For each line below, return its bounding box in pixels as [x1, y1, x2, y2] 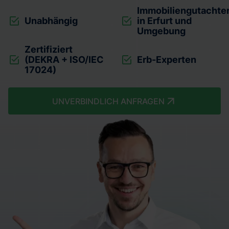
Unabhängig [25, 15, 78, 26]
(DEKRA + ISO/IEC [25, 54, 104, 65]
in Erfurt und [137, 15, 192, 26]
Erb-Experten [137, 54, 196, 65]
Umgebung [137, 26, 186, 36]
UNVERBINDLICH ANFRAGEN [52, 96, 165, 106]
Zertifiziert [25, 44, 73, 55]
